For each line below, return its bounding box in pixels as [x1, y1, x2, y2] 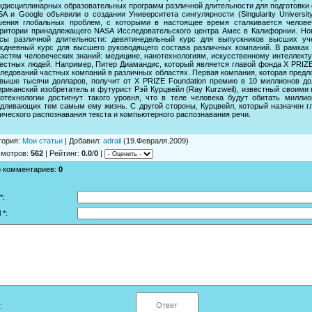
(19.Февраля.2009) [121, 136, 189, 145]
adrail [103, 136, 121, 145]
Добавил [69, 136, 99, 145]
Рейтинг [49, 148, 77, 157]
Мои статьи [22, 136, 63, 145]
